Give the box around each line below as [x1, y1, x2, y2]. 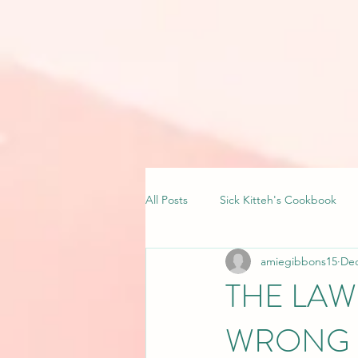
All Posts [145, 192, 188, 207]
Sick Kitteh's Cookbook [220, 192, 336, 207]
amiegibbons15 [261, 253, 337, 268]
